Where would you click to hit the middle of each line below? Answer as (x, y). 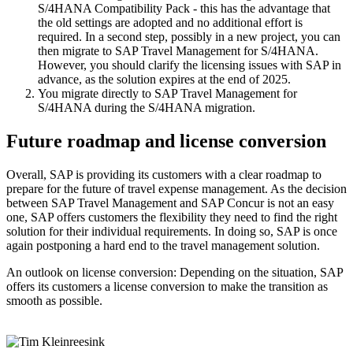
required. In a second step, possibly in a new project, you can (189, 37)
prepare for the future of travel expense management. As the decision (176, 188)
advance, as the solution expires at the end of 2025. (164, 80)
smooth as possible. (54, 300)
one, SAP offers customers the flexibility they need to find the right (172, 217)
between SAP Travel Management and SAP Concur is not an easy (170, 203)
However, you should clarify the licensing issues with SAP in (190, 65)
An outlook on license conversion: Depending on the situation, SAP (175, 272)
